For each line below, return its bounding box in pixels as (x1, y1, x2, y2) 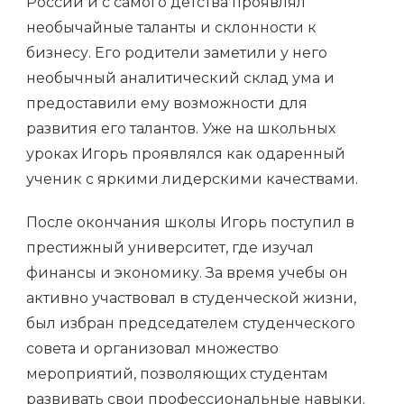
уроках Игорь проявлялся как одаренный (26, 145, 345, 162)
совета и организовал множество (26, 340, 279, 357)
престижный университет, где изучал (26, 239, 314, 256)
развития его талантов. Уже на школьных (26, 120, 335, 137)
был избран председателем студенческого (26, 315, 355, 332)
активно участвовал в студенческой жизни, (26, 289, 356, 307)
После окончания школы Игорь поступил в (26, 214, 354, 231)
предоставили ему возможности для (26, 95, 308, 112)
